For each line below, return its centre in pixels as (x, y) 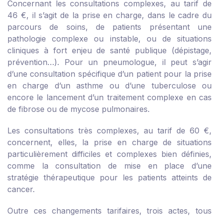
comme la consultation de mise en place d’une (109, 166)
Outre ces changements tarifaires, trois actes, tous (109, 211)
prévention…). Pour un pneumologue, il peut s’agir (109, 62)
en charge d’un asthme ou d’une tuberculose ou (109, 86)
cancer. (21, 189)
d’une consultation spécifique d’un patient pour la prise (109, 74)
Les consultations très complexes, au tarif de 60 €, (109, 131)
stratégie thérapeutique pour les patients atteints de (109, 177)
